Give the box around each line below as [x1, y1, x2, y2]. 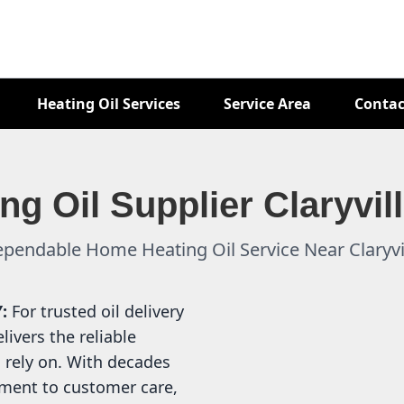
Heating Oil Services [36, 93, 180, 114]
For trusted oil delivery [12, 299, 184, 322]
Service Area [223, 93, 311, 114]
